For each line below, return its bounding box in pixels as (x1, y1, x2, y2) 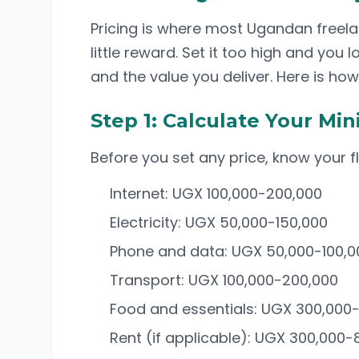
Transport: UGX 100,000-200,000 (110, 270, 338, 290)
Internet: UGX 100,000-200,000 (110, 184, 322, 204)
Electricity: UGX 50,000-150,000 (110, 212, 328, 232)
